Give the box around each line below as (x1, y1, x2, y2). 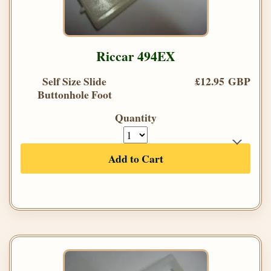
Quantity (114, 109, 157, 126)
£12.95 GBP (195, 73, 250, 90)
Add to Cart (108, 151, 163, 167)
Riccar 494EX (96, 47, 175, 66)
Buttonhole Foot (37, 87, 112, 103)
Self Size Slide (42, 73, 106, 90)
